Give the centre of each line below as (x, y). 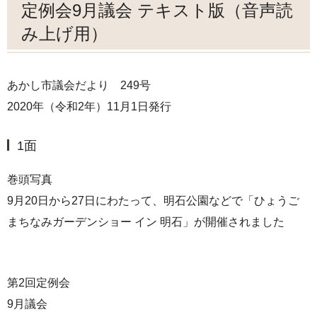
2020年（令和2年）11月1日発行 (89, 106)
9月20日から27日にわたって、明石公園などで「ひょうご (153, 200)
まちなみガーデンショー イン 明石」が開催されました (146, 221)
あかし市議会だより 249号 (79, 85)
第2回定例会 (39, 282)
